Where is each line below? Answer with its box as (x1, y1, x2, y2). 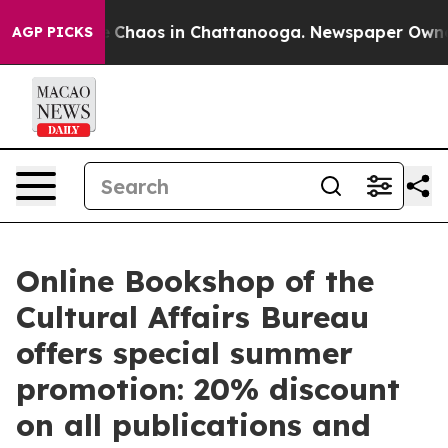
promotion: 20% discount (16, 370, 400, 408)
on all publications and (16, 406, 371, 444)
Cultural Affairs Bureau (16, 298, 369, 336)
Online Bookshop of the (16, 262, 374, 300)
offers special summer (16, 334, 353, 372)
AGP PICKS (12, 23, 93, 41)
